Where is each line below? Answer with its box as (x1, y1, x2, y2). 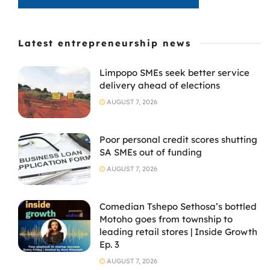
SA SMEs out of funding (99, 146, 202, 158)
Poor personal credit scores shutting (99, 133, 257, 145)
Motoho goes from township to (99, 213, 233, 225)
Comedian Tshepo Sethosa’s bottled (99, 200, 257, 212)
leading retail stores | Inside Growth (99, 225, 257, 237)
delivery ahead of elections (99, 80, 220, 92)
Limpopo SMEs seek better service (99, 67, 250, 79)
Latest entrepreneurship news (18, 37, 191, 49)
